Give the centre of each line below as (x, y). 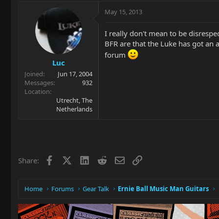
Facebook (70, 159)
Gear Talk (96, 189)
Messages (39, 83)
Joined (34, 74)
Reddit (117, 159)
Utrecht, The (74, 100)
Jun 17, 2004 (75, 74)
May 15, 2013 (123, 11)
